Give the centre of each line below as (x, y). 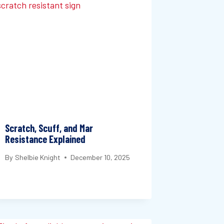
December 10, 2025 (100, 157)
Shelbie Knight (37, 157)
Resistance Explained (45, 139)
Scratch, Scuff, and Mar (49, 128)
